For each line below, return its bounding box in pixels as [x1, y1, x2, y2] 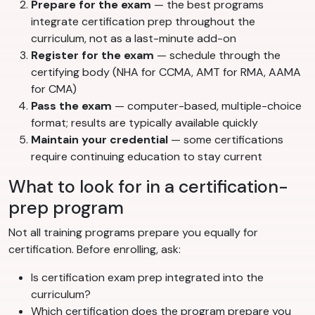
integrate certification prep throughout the [31, 14, 255, 30]
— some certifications [168, 132, 283, 148]
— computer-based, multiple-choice [112, 98, 302, 114]
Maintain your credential [31, 132, 168, 148]
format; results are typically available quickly [31, 115, 258, 131]
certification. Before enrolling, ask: [8, 242, 181, 257]
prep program [8, 196, 124, 220]
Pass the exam [31, 98, 112, 114]
